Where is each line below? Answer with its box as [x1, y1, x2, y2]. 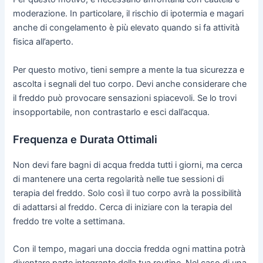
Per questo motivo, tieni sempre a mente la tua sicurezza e [13, 64, 245, 75]
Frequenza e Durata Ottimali [13, 133, 158, 146]
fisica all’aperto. [13, 36, 74, 48]
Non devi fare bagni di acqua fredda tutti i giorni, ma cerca [13, 160, 243, 171]
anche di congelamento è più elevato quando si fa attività [13, 22, 240, 33]
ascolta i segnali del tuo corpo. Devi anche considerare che [13, 78, 247, 89]
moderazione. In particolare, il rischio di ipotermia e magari [13, 8, 244, 19]
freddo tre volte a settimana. [13, 216, 126, 227]
